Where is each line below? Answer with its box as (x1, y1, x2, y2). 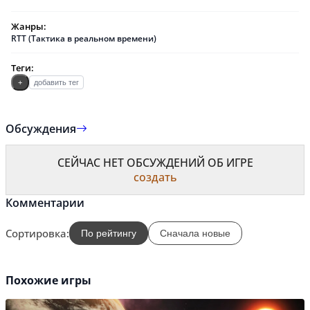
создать (133, 170, 177, 185)
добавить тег (34, 78, 79, 86)
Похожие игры (6, 273, 91, 288)
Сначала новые (160, 228, 230, 239)
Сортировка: (6, 226, 69, 240)
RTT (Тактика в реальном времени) (11, 33, 156, 44)
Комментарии (6, 195, 84, 210)
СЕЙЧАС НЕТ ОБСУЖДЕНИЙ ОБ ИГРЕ (57, 155, 253, 170)
